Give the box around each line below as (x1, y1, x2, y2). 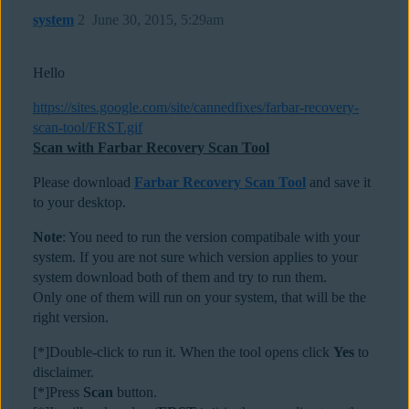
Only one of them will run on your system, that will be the (33, 289, 366, 306)
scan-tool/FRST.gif (33, 120, 142, 136)
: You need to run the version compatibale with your (62, 229, 360, 246)
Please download (33, 174, 134, 191)
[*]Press (33, 384, 83, 401)
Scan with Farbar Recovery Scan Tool (33, 140, 269, 156)
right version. (33, 309, 109, 326)
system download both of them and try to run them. (33, 269, 327, 286)
